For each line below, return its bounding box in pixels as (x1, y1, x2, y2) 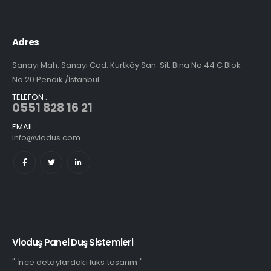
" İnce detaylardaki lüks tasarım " (12, 256, 143, 269)
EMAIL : (12, 121, 37, 133)
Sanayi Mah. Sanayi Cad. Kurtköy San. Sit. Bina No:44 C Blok (12, 59, 241, 71)
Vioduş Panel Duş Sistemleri (12, 236, 133, 249)
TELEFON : (12, 91, 47, 103)
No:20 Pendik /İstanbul (12, 74, 99, 86)
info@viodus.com (12, 132, 80, 144)
